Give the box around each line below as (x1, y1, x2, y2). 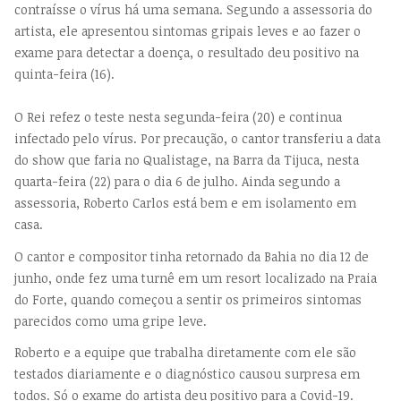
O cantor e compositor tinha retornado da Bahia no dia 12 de (14, 247, 369, 265)
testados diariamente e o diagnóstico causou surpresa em (14, 365, 360, 383)
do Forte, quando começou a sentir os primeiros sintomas (14, 290, 362, 308)
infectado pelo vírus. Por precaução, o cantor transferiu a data (14, 130, 380, 148)
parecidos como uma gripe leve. (14, 311, 207, 329)
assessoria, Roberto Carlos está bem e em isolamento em (14, 194, 356, 212)
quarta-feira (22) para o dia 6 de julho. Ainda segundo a (14, 173, 340, 191)
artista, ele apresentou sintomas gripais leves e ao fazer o (14, 22, 361, 40)
